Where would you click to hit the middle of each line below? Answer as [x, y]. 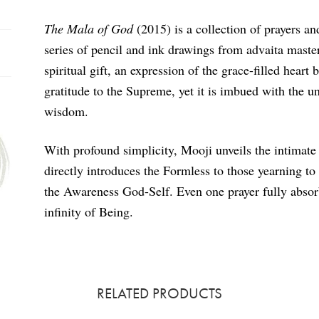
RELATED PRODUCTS [159, 293]
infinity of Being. [89, 212]
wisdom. [67, 111]
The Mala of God [89, 28]
